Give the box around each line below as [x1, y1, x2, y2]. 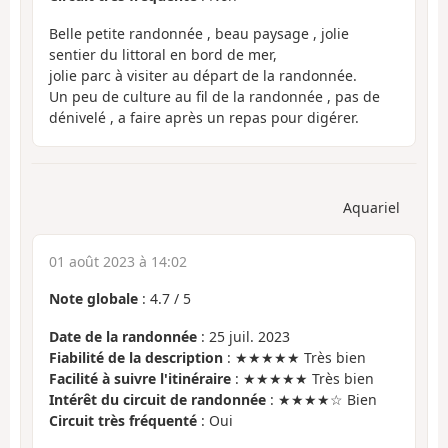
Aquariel [343, 197, 400, 217]
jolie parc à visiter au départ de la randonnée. [49, 66, 357, 86]
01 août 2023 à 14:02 [49, 251, 187, 271]
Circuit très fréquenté [49, 411, 197, 431]
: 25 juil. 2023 [197, 327, 290, 347]
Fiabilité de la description [49, 348, 223, 368]
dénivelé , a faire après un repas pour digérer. [49, 108, 359, 128]
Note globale [49, 288, 138, 308]
